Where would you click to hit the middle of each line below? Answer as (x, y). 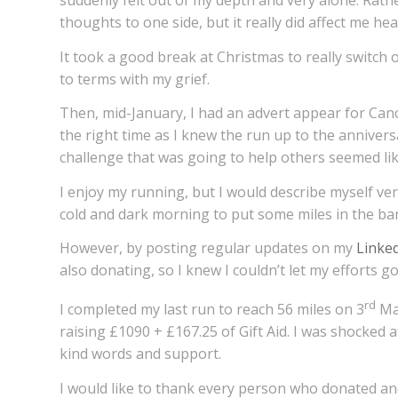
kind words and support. (140, 354)
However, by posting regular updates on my (208, 248)
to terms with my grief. (135, 79)
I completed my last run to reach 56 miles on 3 (212, 310)
